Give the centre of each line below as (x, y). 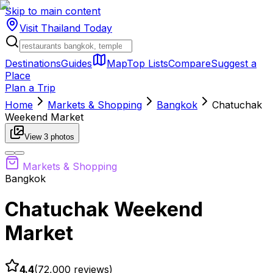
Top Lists (147, 63)
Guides (76, 63)
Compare (190, 63)
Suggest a (234, 63)
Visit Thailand (50, 28)
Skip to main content (53, 11)
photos (61, 137)
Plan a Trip (30, 88)
